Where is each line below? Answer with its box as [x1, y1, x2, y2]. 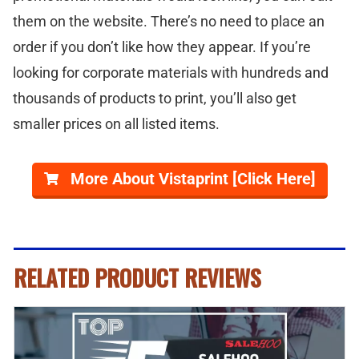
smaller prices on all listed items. [13, 115, 220, 132]
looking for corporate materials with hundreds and [13, 63, 329, 81]
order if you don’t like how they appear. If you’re [13, 38, 311, 55]
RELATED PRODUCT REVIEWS [14, 260, 261, 294]
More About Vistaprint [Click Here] [70, 168, 316, 188]
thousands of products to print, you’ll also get [13, 89, 296, 107]
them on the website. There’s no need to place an [13, 12, 325, 30]
